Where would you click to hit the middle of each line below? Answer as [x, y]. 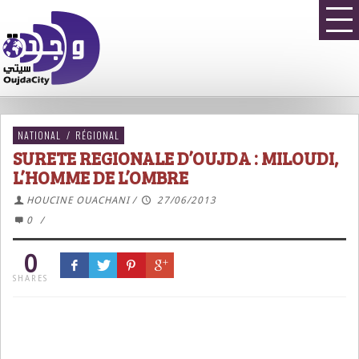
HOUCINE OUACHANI [78, 200]
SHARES [30, 278]
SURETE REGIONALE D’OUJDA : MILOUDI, [175, 158]
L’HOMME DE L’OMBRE [101, 177]
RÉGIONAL [97, 135]
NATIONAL [39, 135]
